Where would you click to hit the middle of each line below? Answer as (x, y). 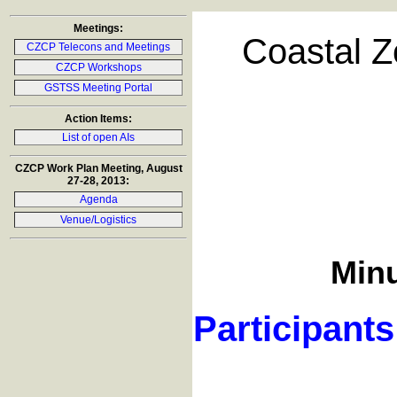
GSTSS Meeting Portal (98, 88)
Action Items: (98, 119)
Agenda (98, 199)
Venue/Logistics (98, 220)
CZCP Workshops (98, 67)
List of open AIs (98, 137)
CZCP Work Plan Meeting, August (98, 168)
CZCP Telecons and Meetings (98, 47)
